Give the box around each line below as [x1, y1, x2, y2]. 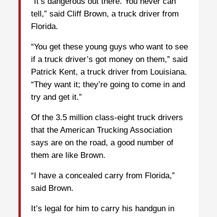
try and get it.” [31, 93, 82, 102]
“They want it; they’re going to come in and [31, 80, 185, 90]
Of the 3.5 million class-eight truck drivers [31, 113, 183, 123]
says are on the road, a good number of [31, 138, 173, 148]
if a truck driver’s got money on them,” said [31, 55, 187, 64]
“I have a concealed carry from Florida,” [31, 171, 175, 181]
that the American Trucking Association [31, 125, 172, 135]
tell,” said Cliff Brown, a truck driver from [31, 9, 179, 19]
